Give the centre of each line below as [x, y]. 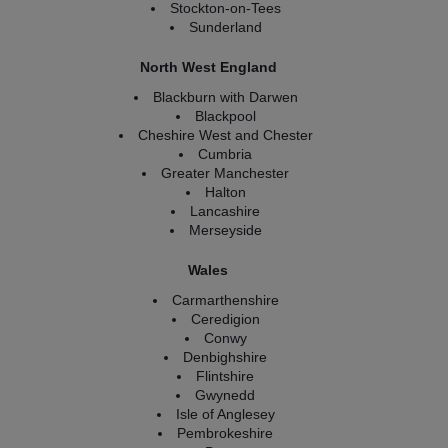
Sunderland [225, 27]
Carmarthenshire [225, 300]
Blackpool [225, 116]
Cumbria [225, 154]
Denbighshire [225, 357]
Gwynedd [225, 395]
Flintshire [225, 376]
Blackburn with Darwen [225, 97]
